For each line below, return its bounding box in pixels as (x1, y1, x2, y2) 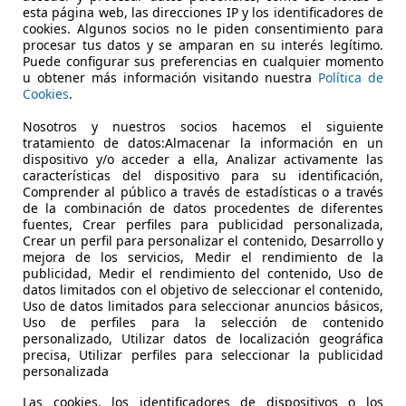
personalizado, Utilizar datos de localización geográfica (23, 329, 383, 347)
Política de (318, 68, 383, 86)
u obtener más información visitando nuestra (23, 68, 318, 86)
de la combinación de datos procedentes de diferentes (23, 198, 383, 217)
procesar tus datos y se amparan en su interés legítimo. (23, 35, 383, 53)
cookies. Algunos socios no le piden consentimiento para (23, 19, 383, 37)
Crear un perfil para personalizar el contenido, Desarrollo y (23, 231, 383, 249)
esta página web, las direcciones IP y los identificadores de (23, 3, 383, 21)
